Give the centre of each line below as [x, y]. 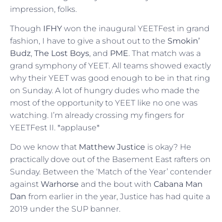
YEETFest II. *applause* [55, 127]
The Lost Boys [62, 53]
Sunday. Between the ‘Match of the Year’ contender [111, 172]
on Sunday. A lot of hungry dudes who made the [105, 90]
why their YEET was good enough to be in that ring [110, 78]
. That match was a [165, 53]
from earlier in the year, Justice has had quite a [118, 197]
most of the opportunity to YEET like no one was [104, 103]
